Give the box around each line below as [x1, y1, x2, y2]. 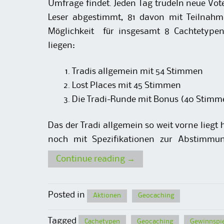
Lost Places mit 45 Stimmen [72, 81, 181, 89]
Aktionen [93, 192, 121, 199]
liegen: [48, 41, 75, 49]
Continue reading [56, 155, 127, 163]
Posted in [48, 191, 87, 199]
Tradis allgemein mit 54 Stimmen [72, 67, 203, 75]
